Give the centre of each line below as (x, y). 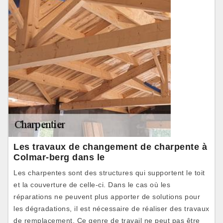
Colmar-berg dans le (59, 157)
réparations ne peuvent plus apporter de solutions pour (107, 197)
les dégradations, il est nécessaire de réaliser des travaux (111, 209)
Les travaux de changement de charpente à (110, 147)
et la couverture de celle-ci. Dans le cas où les (92, 185)
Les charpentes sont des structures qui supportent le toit (109, 173)
